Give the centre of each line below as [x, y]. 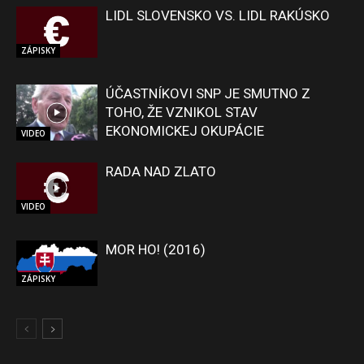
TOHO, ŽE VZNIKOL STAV [182, 113]
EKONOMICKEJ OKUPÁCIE [185, 131]
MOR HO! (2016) [156, 250]
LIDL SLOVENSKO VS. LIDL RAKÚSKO [218, 16]
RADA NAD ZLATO [161, 172]
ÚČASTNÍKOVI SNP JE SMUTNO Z [208, 94]
